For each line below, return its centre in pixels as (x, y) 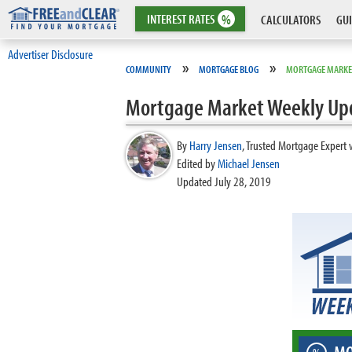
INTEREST (168, 18)
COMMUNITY (148, 69)
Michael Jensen (249, 163)
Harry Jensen (216, 145)
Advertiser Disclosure (50, 54)
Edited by (197, 163)
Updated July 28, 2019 (224, 181)
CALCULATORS (291, 19)
